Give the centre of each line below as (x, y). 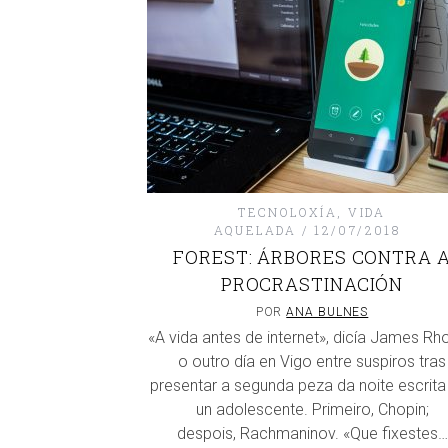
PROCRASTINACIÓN (312, 284)
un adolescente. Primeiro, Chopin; (312, 409)
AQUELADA (255, 230)
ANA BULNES (327, 312)
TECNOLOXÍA (288, 212)
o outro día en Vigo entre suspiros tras (312, 361)
